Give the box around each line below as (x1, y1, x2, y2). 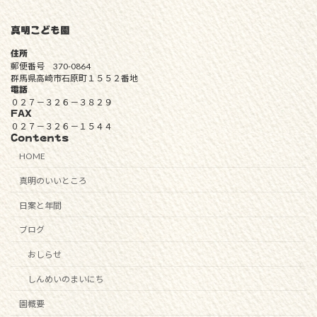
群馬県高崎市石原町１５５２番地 (11, 72, 138, 83)
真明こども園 (11, 25, 70, 35)
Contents (11, 132, 69, 143)
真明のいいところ (19, 175, 87, 186)
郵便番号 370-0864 (11, 60, 91, 71)
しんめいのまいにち (28, 273, 104, 284)
